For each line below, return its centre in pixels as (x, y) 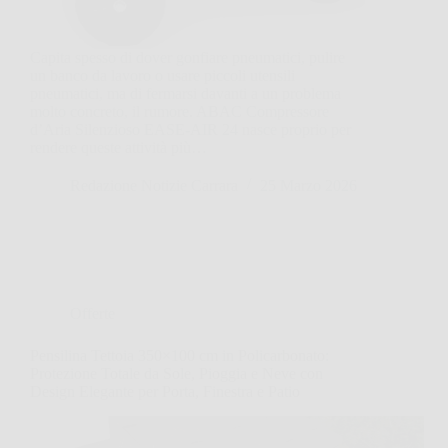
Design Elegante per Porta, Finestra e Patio (165, 391)
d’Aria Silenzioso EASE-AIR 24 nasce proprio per (190, 129)
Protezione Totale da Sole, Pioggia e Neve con (176, 373)
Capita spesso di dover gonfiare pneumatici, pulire (187, 57)
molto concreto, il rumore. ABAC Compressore (179, 111)
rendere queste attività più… (118, 147)
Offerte (92, 313)
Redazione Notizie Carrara (154, 185)
